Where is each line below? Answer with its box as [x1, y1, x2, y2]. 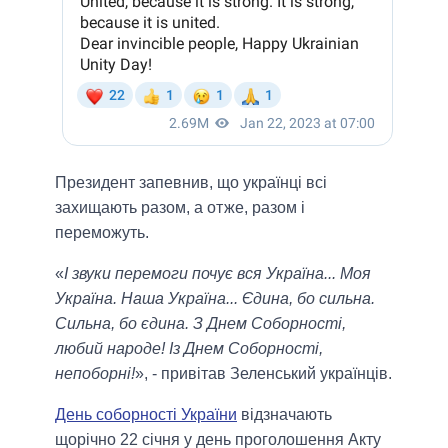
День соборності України [55, 406, 237, 424]
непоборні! [55, 365, 135, 383]
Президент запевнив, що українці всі [55, 174, 327, 192]
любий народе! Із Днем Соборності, [55, 340, 323, 358]
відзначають [237, 406, 332, 424]
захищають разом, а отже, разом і [55, 199, 305, 217]
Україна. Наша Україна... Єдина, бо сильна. [55, 290, 375, 308]
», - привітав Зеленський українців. [135, 365, 392, 383]
